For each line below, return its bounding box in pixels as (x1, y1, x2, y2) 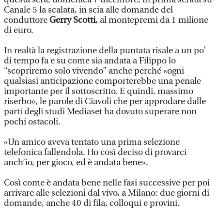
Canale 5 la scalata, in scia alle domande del (4, 5, 173, 15)
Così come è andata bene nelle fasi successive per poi (4, 178, 210, 188)
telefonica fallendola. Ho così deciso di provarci (4, 147, 186, 157)
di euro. (4, 25, 33, 35)
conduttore (4, 15, 49, 25)
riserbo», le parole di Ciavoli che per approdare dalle (4, 96, 206, 107)
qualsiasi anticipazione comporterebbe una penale (4, 76, 201, 86)
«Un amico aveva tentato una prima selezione (4, 137, 180, 147)
